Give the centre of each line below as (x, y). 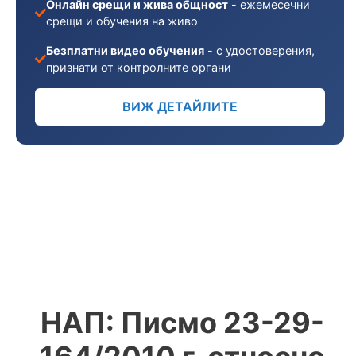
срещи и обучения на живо (122, 21)
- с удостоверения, (260, 50)
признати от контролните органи (139, 67)
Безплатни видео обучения (126, 50)
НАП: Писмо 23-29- (182, 323)
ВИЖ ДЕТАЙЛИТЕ (180, 106)
